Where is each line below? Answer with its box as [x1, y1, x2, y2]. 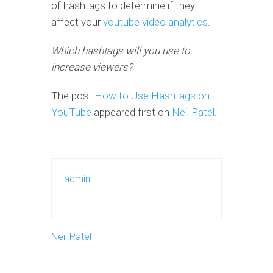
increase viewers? [51, 60, 133, 73]
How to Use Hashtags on [94, 89, 210, 102]
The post [51, 89, 94, 102]
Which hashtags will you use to [51, 44, 190, 57]
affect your [51, 15, 103, 28]
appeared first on [91, 105, 172, 118]
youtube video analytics [103, 15, 208, 28]
